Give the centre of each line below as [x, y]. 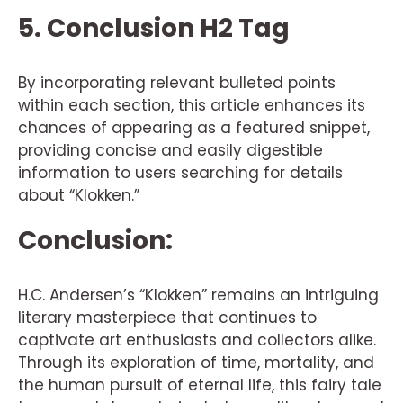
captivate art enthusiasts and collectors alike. [197, 340]
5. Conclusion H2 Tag [154, 28]
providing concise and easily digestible [170, 150]
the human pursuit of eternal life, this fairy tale [200, 385]
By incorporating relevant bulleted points [177, 83]
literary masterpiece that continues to [167, 318]
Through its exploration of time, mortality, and [196, 363]
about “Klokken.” [79, 195]
